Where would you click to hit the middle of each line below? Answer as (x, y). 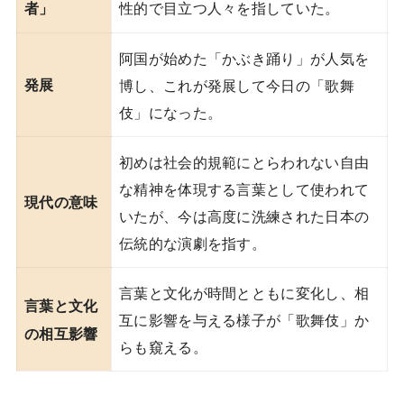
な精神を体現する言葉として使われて (244, 188)
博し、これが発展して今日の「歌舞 (237, 84)
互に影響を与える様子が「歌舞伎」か (244, 319)
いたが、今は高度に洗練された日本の (244, 215)
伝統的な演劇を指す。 (193, 242)
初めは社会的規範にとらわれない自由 (244, 161)
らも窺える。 (163, 346)
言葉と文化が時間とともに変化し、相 (244, 292)
